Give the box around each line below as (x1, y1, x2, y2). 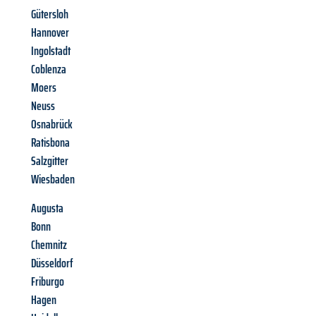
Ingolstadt (31, 41, 71, 61)
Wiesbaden (31, 169, 75, 190)
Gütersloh (31, 4, 68, 25)
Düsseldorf (31, 253, 73, 274)
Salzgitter (31, 151, 68, 171)
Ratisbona (31, 133, 70, 153)
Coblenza (31, 59, 66, 80)
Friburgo (31, 272, 64, 292)
